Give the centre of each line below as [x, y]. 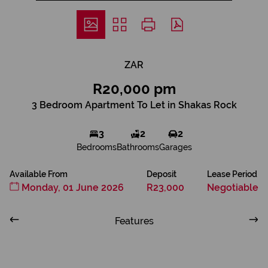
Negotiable [233, 188]
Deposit [162, 174]
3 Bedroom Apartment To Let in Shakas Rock [134, 105]
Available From [39, 174]
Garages [175, 147]
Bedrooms [96, 147]
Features [134, 221]
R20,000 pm [134, 89]
